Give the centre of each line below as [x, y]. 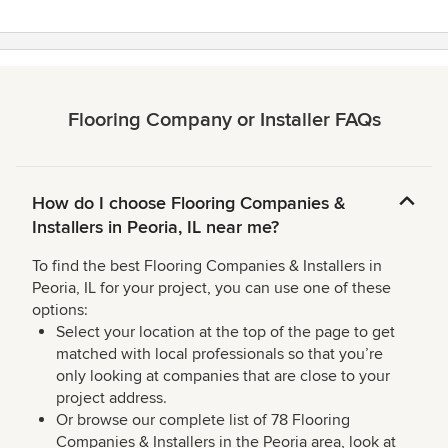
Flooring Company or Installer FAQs [224, 120]
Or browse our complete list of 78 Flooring [203, 420]
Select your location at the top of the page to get [225, 332]
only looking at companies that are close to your [223, 376]
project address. [111, 398]
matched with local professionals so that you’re [219, 354]
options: [60, 310]
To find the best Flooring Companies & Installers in [207, 266]
